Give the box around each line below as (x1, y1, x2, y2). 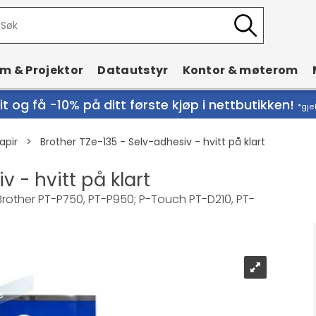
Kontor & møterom (182, 62, 298, 78)
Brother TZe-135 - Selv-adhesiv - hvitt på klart (40, 135, 265, 149)
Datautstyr (97, 62, 169, 78)
